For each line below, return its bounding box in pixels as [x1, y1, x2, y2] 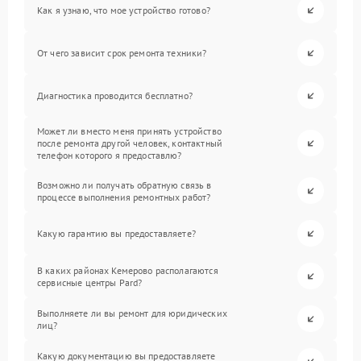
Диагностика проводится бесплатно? [37, 89, 193, 102]
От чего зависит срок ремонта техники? [37, 47, 207, 60]
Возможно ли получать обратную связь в [37, 178, 212, 191]
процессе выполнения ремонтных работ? [37, 190, 211, 203]
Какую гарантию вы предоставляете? [37, 227, 196, 240]
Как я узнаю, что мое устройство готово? [37, 4, 210, 17]
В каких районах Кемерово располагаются [37, 263, 218, 276]
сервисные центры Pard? [37, 276, 143, 288]
